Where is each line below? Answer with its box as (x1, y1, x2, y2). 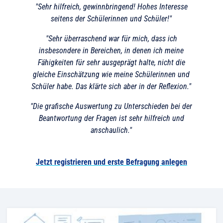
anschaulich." (91, 125, 132, 135)
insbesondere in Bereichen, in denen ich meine (39, 45, 184, 55)
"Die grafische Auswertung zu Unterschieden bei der (30, 101, 193, 111)
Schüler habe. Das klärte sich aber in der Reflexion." (31, 81, 192, 91)
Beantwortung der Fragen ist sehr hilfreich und (38, 113, 184, 123)
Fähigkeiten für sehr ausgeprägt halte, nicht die (37, 57, 185, 67)
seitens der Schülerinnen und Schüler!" (51, 13, 172, 23)
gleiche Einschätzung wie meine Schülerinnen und (33, 69, 190, 79)
